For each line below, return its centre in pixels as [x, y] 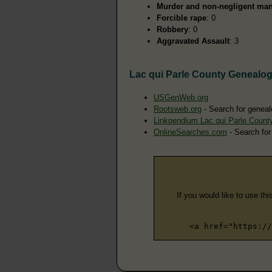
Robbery [172, 29]
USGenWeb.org [181, 97]
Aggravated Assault [193, 41]
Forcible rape [182, 18]
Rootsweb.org [178, 109]
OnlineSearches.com [190, 132]
